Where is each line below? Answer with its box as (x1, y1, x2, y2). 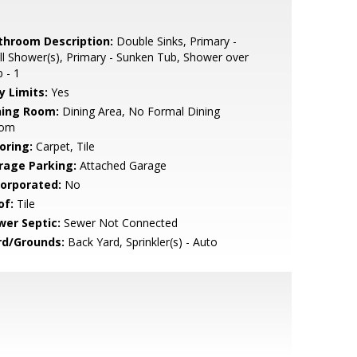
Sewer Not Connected (60, 215, 178, 230)
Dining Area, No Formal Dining (58, 104, 220, 119)
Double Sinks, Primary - (112, 33, 237, 49)
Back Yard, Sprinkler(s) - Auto (64, 234, 218, 249)
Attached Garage (76, 158, 167, 173)
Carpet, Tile (32, 139, 95, 154)
